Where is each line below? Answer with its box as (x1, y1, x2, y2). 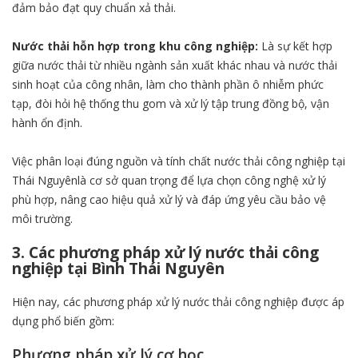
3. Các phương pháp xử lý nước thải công (12, 241, 319, 263)
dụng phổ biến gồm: (12, 312, 114, 328)
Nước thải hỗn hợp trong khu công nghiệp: (12, 38, 258, 54)
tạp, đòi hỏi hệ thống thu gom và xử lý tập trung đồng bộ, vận (12, 95, 329, 111)
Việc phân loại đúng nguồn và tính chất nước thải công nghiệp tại (12, 153, 345, 169)
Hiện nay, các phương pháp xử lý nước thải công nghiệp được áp (12, 293, 344, 309)
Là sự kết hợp (258, 38, 332, 54)
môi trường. (12, 210, 73, 226)
